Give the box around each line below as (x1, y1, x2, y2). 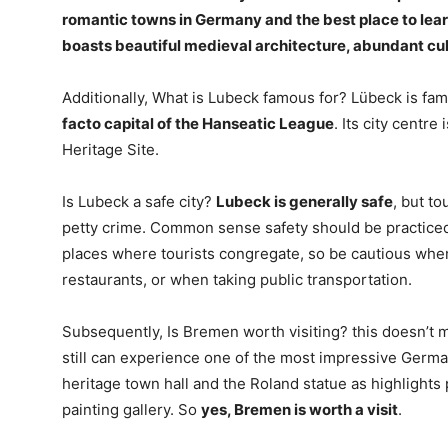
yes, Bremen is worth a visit (201, 400, 398, 419)
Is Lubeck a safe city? (62, 192, 216, 211)
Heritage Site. (62, 140, 159, 159)
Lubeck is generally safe (216, 192, 393, 211)
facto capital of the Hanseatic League (62, 114, 334, 133)
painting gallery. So (62, 400, 201, 419)
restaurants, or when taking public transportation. (62, 270, 412, 289)
